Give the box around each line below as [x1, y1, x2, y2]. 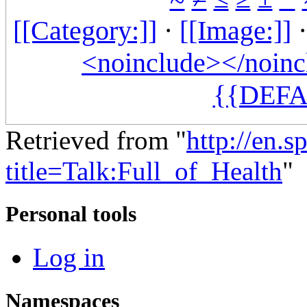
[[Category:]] [12, 15, 157, 47]
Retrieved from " [5, 125, 186, 156]
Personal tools [5, 201, 136, 227]
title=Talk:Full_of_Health [5, 156, 282, 186]
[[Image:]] [179, 15, 291, 47]
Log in [33, 243, 105, 273]
